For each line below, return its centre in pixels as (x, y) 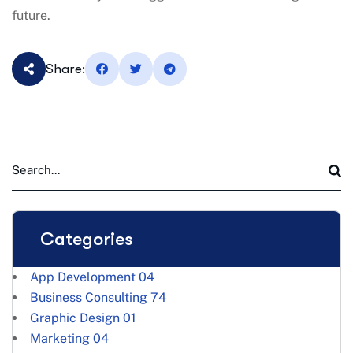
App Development (83, 277)
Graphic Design (75, 318)
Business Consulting (89, 297)
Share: (65, 69)
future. (31, 15)
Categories (87, 239)
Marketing (60, 338)
